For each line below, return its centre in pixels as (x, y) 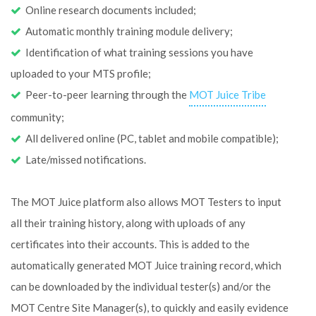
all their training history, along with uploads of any (128, 223)
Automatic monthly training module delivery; (127, 31)
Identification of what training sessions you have (137, 52)
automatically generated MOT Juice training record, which (146, 265)
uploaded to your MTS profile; (81, 73)
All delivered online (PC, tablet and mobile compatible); (150, 138)
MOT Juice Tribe (227, 95)
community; (37, 117)
